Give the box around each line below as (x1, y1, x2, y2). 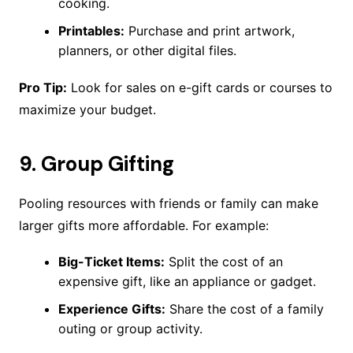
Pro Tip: (18, 80, 67, 96)
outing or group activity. (58, 321, 203, 337)
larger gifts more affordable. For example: (18, 217, 269, 234)
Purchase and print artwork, (124, 23, 295, 39)
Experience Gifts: (58, 301, 165, 318)
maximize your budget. (18, 102, 156, 118)
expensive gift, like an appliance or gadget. (58, 273, 316, 290)
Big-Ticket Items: (58, 254, 165, 270)
